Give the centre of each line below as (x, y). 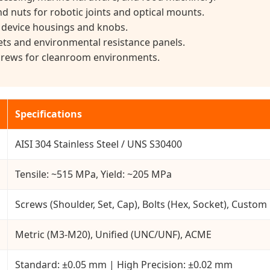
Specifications (49, 114)
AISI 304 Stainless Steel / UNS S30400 (99, 144)
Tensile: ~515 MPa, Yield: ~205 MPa (93, 174)
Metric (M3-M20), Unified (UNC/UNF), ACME (113, 235)
